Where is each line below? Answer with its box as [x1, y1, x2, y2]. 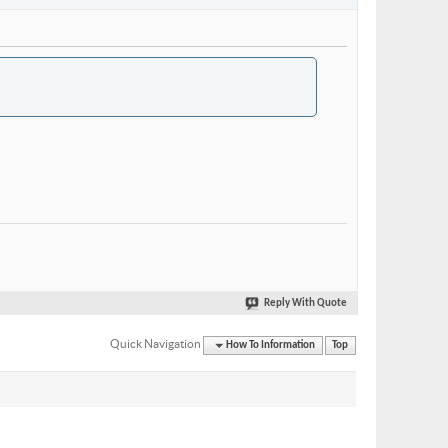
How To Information [226, 339, 316, 351]
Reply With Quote [264, 298, 347, 310]
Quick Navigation [110, 336, 202, 350]
